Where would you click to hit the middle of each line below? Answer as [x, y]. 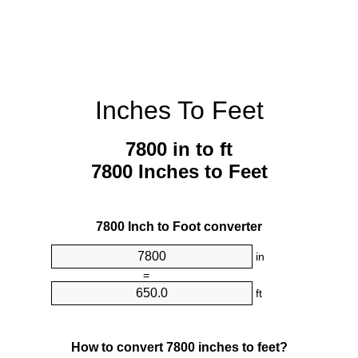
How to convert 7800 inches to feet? [179, 347]
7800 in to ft [179, 149]
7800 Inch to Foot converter [179, 227]
